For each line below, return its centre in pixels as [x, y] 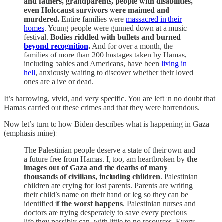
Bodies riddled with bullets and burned [115, 37]
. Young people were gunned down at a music [115, 28]
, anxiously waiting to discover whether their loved [114, 72]
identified [39, 203]
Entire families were [93, 19]
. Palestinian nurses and [159, 203]
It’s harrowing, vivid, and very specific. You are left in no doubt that [110, 98]
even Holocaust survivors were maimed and [97, 10]
